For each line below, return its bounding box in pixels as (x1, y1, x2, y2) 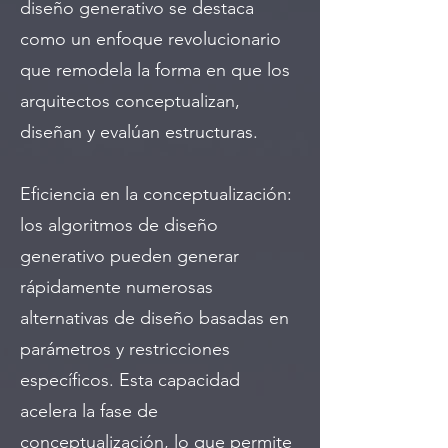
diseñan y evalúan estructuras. (20, 120, 258, 143)
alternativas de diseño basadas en (20, 306, 289, 329)
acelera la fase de (20, 399, 158, 422)
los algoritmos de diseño (20, 213, 218, 236)
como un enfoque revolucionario (20, 27, 281, 50)
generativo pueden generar (20, 244, 239, 267)
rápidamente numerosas (20, 275, 213, 298)
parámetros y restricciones (20, 337, 230, 360)
